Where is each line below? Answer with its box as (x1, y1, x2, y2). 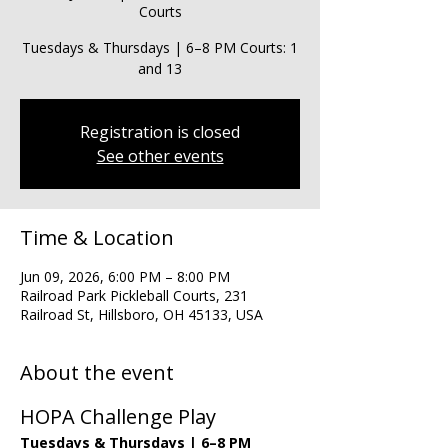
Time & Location (20, 224, 174, 251)
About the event (20, 359, 174, 386)
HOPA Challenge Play (20, 403, 216, 430)
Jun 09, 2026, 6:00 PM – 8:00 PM (20, 267, 230, 286)
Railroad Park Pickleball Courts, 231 (20, 286, 248, 305)
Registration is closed (80, 121, 240, 143)
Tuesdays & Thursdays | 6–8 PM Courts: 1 (22, 38, 298, 57)
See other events (96, 145, 224, 167)
